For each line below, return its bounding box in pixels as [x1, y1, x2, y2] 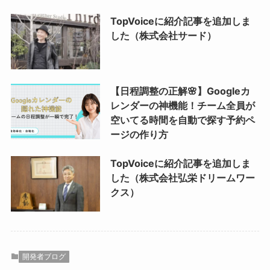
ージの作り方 [110, 128, 168, 141]
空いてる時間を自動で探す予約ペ [110, 114, 255, 127]
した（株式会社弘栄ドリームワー [110, 172, 255, 184]
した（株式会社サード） [110, 30, 216, 42]
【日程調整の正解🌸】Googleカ [110, 85, 250, 98]
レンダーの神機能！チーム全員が [110, 99, 255, 112]
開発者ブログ [22, 252, 66, 262]
